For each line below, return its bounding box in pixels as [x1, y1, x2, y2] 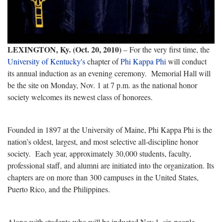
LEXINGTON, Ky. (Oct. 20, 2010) [7, 43, 123, 55]
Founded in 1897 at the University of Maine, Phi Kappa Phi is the [7, 124, 212, 135]
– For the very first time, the [123, 44, 210, 55]
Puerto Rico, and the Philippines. [7, 183, 110, 194]
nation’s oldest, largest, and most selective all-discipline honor [7, 136, 198, 147]
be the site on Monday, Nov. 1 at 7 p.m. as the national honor [7, 79, 197, 90]
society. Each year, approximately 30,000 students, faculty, [7, 148, 191, 159]
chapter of [85, 55, 120, 66]
